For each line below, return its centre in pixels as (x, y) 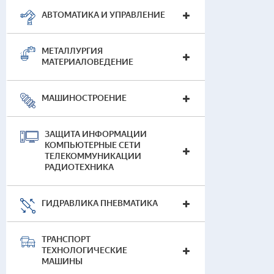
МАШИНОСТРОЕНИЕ (84, 98)
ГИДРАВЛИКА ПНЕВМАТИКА (100, 203)
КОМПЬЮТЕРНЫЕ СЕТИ (93, 145)
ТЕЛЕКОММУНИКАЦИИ (93, 156)
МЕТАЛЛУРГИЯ (72, 51)
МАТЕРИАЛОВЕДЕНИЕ (87, 62)
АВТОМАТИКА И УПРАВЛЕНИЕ (103, 15)
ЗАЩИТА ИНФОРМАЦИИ (96, 134)
